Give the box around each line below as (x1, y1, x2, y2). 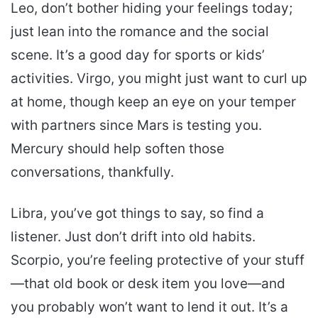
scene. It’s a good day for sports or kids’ (11, 46, 265, 63)
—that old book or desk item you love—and (11, 275, 285, 292)
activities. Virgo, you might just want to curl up (11, 70, 307, 87)
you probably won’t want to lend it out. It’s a (11, 298, 288, 315)
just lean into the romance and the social (11, 23, 269, 40)
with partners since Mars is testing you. (11, 116, 262, 133)
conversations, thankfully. (11, 163, 174, 180)
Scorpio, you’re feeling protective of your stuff (11, 251, 305, 268)
